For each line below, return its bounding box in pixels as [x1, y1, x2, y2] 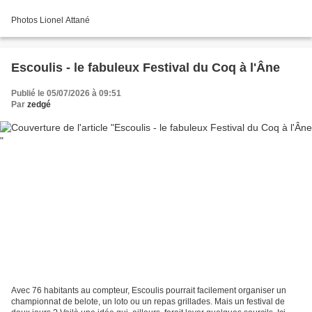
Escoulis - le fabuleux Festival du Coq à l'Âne [11, 60, 280, 75]
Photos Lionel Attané [11, 15, 90, 25]
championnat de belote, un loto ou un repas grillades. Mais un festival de [11, 297, 285, 307]
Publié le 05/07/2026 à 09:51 [11, 88, 121, 98]
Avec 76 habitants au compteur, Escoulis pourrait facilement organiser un [11, 286, 286, 296]
